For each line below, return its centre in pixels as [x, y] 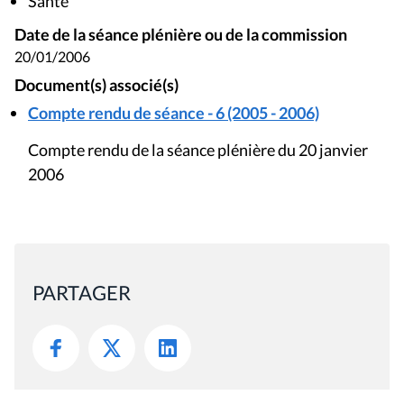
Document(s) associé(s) [96, 86]
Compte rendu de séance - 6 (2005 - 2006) [174, 113]
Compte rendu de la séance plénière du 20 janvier [198, 150]
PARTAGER [82, 293]
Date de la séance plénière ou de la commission [181, 34]
